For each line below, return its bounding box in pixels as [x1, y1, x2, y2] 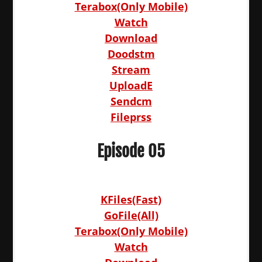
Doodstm [107, 47, 155, 61]
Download [105, 31, 157, 45]
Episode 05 [97, 141, 165, 161]
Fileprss [111, 110, 151, 124]
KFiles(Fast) [101, 192, 161, 206]
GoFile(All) [104, 208, 158, 222]
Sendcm [110, 94, 152, 108]
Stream [112, 63, 150, 77]
